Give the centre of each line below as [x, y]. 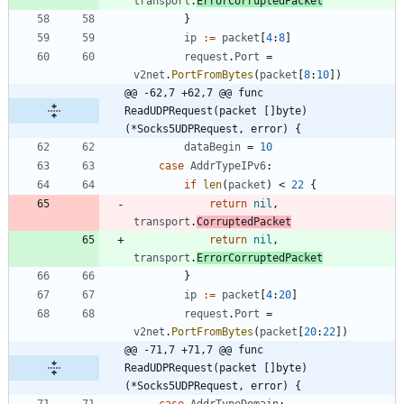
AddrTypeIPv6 [228, 165]
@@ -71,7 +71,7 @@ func [194, 349]
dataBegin [212, 147]
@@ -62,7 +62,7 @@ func [194, 92]
